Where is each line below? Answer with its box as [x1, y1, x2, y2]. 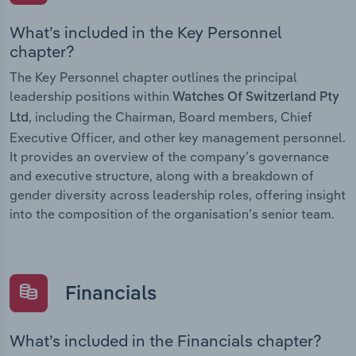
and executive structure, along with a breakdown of [10, 168, 314, 184]
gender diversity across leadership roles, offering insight [10, 187, 346, 203]
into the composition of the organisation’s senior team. [10, 206, 335, 222]
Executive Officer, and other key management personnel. [10, 130, 346, 146]
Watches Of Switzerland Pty [172, 91, 339, 105]
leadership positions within [10, 88, 172, 105]
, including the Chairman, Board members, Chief [29, 109, 312, 126]
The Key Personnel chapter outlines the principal [10, 69, 297, 86]
